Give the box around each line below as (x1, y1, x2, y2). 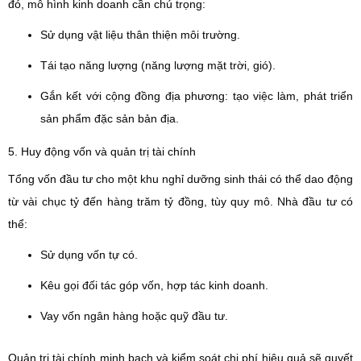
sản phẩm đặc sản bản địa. (40, 112, 179, 125)
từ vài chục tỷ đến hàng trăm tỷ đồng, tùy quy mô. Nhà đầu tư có (8, 195, 353, 208)
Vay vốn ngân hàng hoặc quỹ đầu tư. (40, 309, 228, 322)
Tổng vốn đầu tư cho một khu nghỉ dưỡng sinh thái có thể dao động (8, 172, 353, 185)
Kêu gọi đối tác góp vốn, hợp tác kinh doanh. (40, 279, 268, 292)
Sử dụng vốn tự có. (40, 248, 138, 261)
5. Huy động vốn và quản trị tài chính (8, 145, 196, 158)
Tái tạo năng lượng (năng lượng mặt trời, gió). (40, 59, 276, 72)
